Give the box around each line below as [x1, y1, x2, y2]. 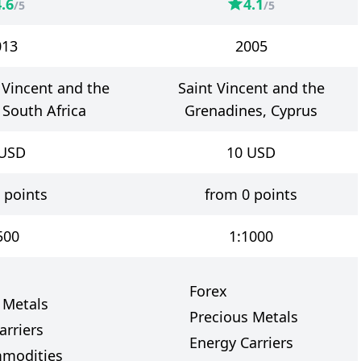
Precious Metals [189, 307, 298, 326]
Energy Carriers [189, 333, 293, 352]
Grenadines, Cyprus [185, 101, 317, 120]
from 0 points [205, 185, 297, 204]
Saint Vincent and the [177, 78, 325, 98]
